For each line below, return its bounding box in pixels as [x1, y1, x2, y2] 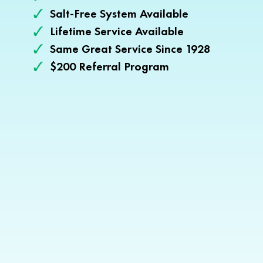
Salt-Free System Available [50, 6, 188, 21]
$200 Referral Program [50, 59, 169, 74]
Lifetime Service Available [50, 24, 184, 39]
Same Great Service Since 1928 [50, 42, 210, 56]
